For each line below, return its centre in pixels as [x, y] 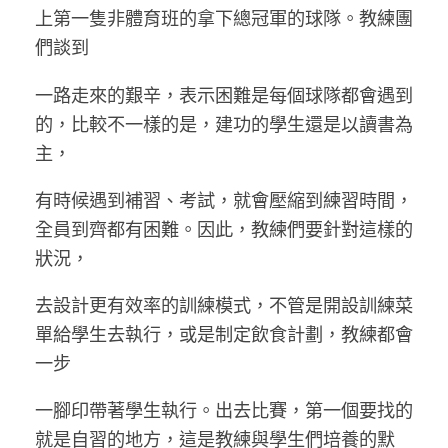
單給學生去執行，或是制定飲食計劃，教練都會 [224, 332]
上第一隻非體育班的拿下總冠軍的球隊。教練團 [224, 17]
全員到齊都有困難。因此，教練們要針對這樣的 [224, 227]
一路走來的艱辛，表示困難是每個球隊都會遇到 [224, 93]
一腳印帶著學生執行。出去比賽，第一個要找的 [224, 409]
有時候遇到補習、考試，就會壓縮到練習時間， [224, 198]
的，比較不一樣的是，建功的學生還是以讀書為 [224, 122]
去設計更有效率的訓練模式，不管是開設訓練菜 [224, 303]
